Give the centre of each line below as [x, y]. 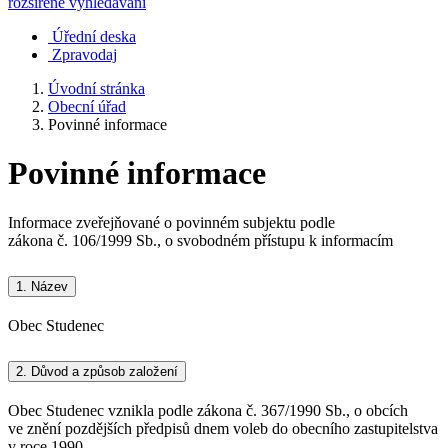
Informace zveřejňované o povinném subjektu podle [171, 222]
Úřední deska [94, 36]
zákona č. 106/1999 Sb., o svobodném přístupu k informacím [200, 240]
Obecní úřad [87, 106]
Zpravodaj [84, 54]
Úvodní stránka [96, 88]
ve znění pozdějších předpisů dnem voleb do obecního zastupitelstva [223, 428]
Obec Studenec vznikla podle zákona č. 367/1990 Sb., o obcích [208, 410]
